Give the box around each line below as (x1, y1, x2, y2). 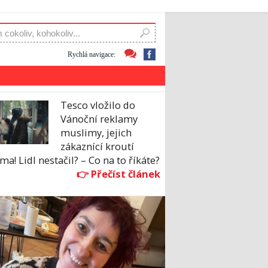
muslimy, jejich (60, 126, 132, 140)
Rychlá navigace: (68, 50, 115, 59)
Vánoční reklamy (60, 112, 138, 126)
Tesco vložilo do (60, 98, 135, 112)
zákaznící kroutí (60, 139, 134, 154)
